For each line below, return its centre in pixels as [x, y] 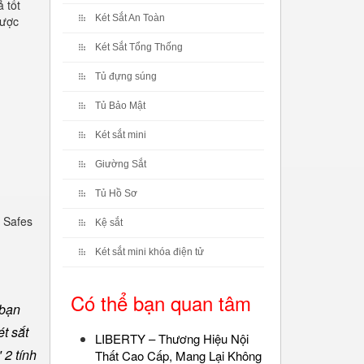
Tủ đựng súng [126, 76]
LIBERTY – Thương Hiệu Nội [172, 338]
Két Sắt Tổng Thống [139, 47]
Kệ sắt [109, 223]
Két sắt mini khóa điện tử [149, 252]
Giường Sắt [121, 164]
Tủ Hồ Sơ [116, 193]
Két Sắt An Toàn [130, 18]
